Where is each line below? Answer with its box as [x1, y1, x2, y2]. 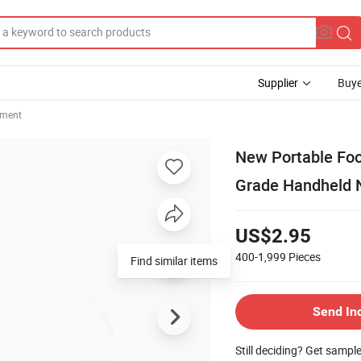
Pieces [288, 248, 321, 264]
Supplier [258, 75, 298, 90]
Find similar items [131, 252, 218, 268]
